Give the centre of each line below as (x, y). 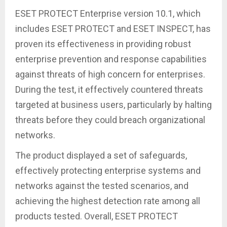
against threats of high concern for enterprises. (110, 74)
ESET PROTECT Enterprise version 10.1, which (108, 13)
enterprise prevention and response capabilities (111, 59)
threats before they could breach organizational (110, 120)
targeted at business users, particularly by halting (113, 104)
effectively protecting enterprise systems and (108, 170)
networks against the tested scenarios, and (102, 185)
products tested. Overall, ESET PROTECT (97, 216)
